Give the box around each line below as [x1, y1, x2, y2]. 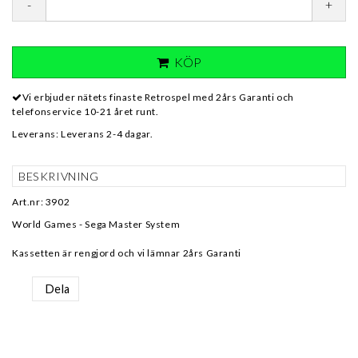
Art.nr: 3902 [12, 196, 70, 208]
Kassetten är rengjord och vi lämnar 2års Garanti [12, 247, 241, 259]
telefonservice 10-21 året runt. [12, 105, 159, 117]
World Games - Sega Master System [12, 218, 181, 230]
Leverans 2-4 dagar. [61, 128, 153, 140]
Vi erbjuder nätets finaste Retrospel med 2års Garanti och [22, 91, 294, 103]
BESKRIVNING [18, 169, 99, 183]
